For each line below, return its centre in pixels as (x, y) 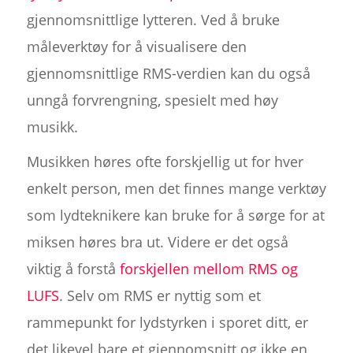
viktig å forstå (73, 268)
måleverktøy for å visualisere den (136, 46)
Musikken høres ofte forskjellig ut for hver (165, 161)
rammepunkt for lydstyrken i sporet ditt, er (167, 322)
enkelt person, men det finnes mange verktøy (176, 188)
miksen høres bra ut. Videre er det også (157, 242)
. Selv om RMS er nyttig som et (160, 295)
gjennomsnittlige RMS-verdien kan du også (168, 73)
